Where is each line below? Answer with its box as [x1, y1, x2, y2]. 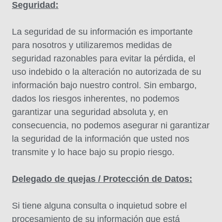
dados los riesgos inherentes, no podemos [12, 94, 179, 104]
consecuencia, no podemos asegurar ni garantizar [12, 120, 210, 130]
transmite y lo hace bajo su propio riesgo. [12, 147, 174, 157]
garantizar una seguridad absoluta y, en [12, 107, 168, 117]
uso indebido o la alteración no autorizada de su [12, 67, 201, 77]
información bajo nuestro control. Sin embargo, [12, 80, 197, 90]
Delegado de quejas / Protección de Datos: [12, 174, 192, 184]
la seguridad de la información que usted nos [12, 134, 189, 144]
